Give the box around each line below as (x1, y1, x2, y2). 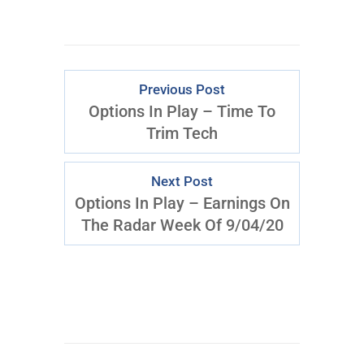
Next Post (151, 174, 213, 189)
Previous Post (139, 82, 225, 97)
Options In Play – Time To (89, 102, 275, 121)
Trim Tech (146, 123, 218, 143)
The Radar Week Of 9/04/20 (80, 215, 284, 235)
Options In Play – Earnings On (74, 193, 290, 213)
